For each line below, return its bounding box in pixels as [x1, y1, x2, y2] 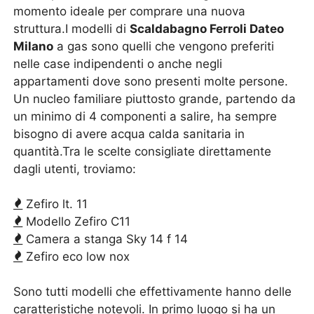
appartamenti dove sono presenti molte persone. [13, 74, 289, 88]
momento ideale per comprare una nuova [13, 4, 246, 18]
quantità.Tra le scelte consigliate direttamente [13, 144, 272, 158]
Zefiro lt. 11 [22, 197, 88, 211]
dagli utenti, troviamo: [13, 162, 137, 176]
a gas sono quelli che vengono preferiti [53, 39, 275, 53]
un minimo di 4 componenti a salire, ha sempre [13, 109, 278, 123]
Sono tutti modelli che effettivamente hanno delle [13, 285, 292, 299]
